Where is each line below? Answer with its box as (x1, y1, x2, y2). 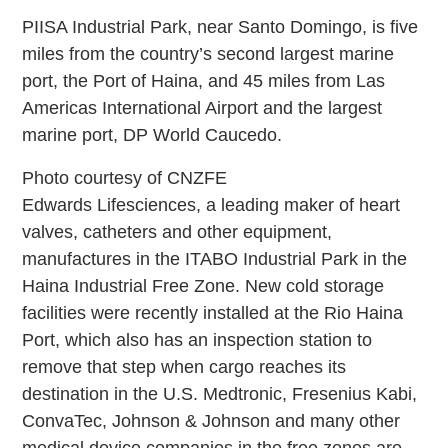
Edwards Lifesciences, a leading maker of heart (22, 194, 401, 215)
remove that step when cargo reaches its (22, 356, 347, 377)
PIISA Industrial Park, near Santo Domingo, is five (22, 16, 419, 37)
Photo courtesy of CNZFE (22, 167, 228, 188)
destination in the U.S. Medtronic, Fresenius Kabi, (22, 383, 418, 404)
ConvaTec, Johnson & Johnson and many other (22, 410, 401, 431)
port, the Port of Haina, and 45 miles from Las (22, 70, 386, 91)
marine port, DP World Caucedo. (22, 124, 283, 145)
